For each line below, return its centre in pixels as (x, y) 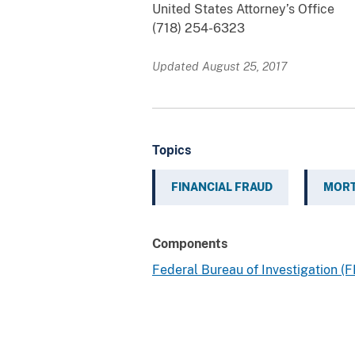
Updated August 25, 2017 (219, 66)
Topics (172, 150)
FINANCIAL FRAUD (222, 187)
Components (190, 243)
